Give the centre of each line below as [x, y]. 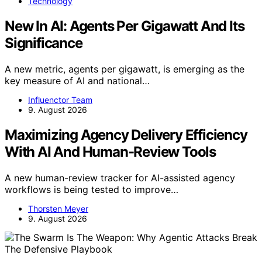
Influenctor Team [60, 99]
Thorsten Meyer [58, 208]
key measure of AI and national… [77, 80]
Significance [44, 43]
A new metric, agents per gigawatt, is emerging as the [125, 69]
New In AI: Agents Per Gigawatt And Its [125, 26]
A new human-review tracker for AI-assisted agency [120, 177]
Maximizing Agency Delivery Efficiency [126, 135]
